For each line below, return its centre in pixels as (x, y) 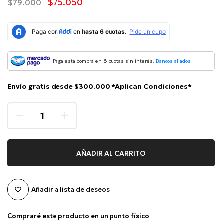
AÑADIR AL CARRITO (111, 153)
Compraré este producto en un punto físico (78, 216)
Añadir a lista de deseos (70, 189)
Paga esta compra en (78, 61)
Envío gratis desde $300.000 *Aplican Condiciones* (100, 86)
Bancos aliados (173, 61)
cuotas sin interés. (131, 61)
